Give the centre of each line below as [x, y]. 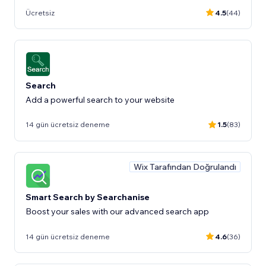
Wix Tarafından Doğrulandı [185, 167]
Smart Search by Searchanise [88, 197]
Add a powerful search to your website [100, 99]
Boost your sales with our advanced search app [117, 211]
